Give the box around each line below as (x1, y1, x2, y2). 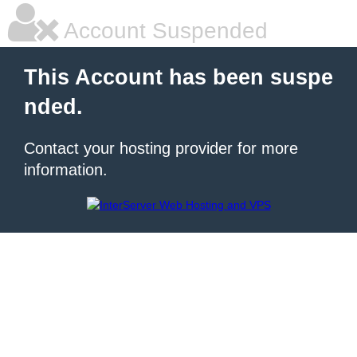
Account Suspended (59, 18, 268, 43)
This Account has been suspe (24, 65, 333, 89)
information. (24, 161, 108, 178)
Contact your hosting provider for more (24, 139, 298, 157)
